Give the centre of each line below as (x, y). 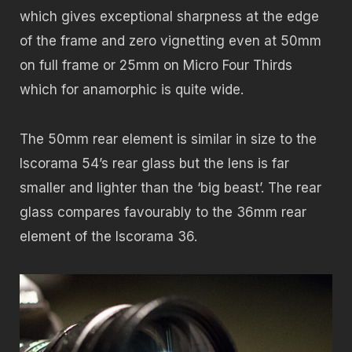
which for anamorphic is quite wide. (132, 90)
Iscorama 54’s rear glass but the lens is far (154, 163)
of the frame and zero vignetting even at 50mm (170, 41)
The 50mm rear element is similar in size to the (168, 139)
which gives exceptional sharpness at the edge (169, 17)
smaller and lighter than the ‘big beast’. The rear (170, 187)
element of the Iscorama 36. (108, 236)
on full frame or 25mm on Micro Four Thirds (156, 66)
